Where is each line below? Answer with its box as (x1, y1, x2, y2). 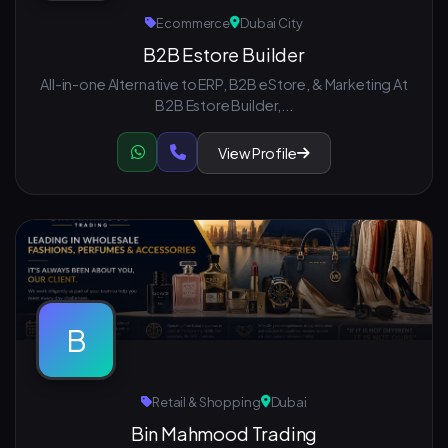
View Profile (218, 143, 297, 162)
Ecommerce (156, 15, 231, 31)
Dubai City (239, 15, 303, 31)
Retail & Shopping (151, 394, 261, 410)
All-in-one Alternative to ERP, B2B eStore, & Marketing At (40, 75, 408, 93)
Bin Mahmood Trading (130, 422, 318, 445)
